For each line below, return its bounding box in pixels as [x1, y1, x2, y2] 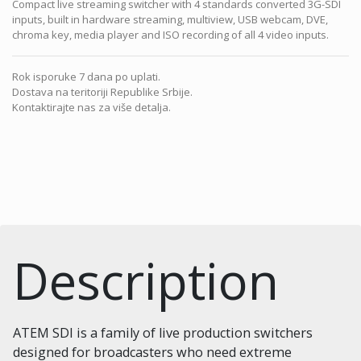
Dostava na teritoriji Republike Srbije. [12, 84, 193, 99]
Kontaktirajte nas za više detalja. [12, 99, 171, 114]
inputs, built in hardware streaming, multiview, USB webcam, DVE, [12, 11, 328, 27]
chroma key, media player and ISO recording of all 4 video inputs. [12, 27, 329, 42]
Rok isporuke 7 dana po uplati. [12, 68, 160, 84]
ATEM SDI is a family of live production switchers [13, 323, 313, 342]
